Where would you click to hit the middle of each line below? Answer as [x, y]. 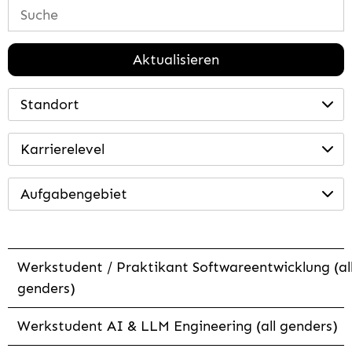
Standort [50, 105]
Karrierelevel [62, 150]
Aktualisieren [176, 60]
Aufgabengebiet [74, 194]
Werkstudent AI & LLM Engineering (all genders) [178, 326]
